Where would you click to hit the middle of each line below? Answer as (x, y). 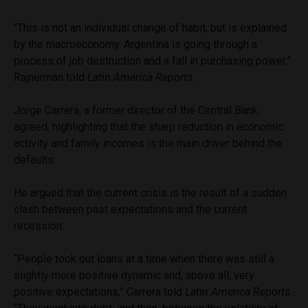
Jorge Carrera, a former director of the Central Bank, (137, 110)
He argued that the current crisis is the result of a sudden (150, 192)
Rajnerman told (51, 77)
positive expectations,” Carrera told (99, 291)
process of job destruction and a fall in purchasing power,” (152, 60)
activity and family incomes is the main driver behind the (148, 143)
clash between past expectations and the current (130, 209)
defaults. (35, 159)
